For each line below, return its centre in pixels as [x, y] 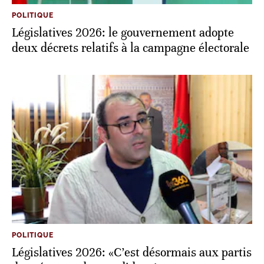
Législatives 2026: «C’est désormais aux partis [132, 253]
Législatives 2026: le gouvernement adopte [123, 33]
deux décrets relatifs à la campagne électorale [131, 48]
